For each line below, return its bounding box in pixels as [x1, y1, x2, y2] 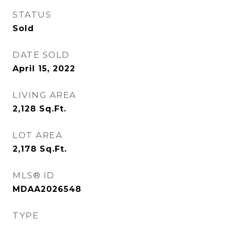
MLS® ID [13, 170, 55, 180]
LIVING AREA [13, 90, 76, 100]
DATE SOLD [13, 50, 70, 60]
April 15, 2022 [13, 64, 75, 73]
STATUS [13, 10, 51, 20]
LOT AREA [13, 130, 62, 140]
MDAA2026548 [13, 184, 81, 194]
